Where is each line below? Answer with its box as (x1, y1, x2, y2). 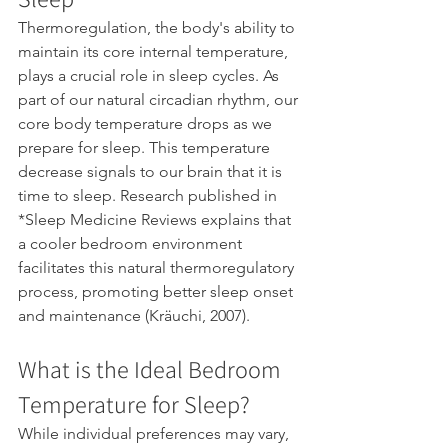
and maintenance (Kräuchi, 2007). (18, 306, 250, 326)
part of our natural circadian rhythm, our (18, 90, 302, 110)
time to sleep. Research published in (18, 186, 281, 206)
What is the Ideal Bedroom (18, 353, 286, 386)
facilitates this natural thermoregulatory (18, 258, 298, 278)
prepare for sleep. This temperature (18, 138, 274, 158)
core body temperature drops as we (18, 114, 276, 134)
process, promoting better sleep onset (18, 282, 297, 302)
